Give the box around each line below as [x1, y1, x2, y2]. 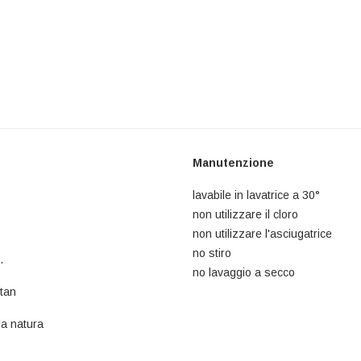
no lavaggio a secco [193, 266, 295, 279]
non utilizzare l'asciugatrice [193, 227, 332, 240]
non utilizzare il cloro [193, 208, 298, 221]
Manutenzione [193, 156, 274, 169]
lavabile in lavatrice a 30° [193, 189, 320, 201]
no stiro [193, 247, 231, 259]
